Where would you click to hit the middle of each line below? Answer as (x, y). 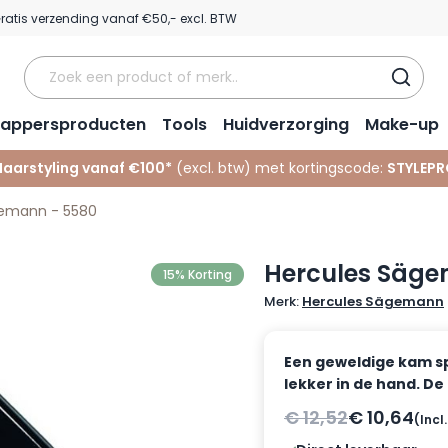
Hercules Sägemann (373, 301)
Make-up (401, 124)
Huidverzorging (285, 124)
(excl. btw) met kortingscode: (279, 168)
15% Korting (197, 274)
